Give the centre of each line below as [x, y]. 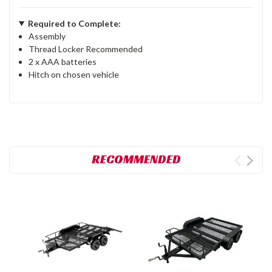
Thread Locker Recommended [86, 49]
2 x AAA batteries [63, 61]
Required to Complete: [74, 23]
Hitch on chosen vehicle [74, 74]
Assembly [47, 36]
